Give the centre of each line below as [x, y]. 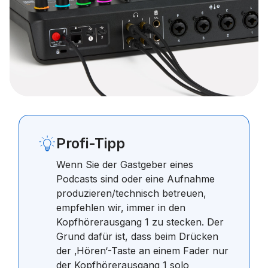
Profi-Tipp [91, 143]
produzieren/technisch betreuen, [131, 193]
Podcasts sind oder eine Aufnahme [135, 179]
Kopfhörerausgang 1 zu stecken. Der [140, 222]
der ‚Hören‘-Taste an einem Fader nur [142, 251]
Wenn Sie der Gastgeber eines [125, 165]
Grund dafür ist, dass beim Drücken [137, 236]
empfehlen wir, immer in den [121, 208]
